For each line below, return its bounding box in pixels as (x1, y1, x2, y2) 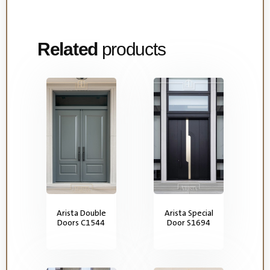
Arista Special (164, 207, 213, 218)
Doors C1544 (57, 216, 105, 228)
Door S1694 (167, 216, 211, 228)
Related (37, 39, 98, 60)
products (97, 39, 166, 60)
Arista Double (56, 207, 106, 218)
